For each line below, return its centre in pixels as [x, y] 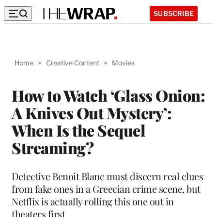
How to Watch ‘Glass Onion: [108, 95]
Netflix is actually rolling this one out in [93, 201]
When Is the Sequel [78, 130]
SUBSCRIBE [174, 13]
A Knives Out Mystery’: [92, 112]
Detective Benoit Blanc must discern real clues [107, 176]
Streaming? [53, 147]
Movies [123, 63]
